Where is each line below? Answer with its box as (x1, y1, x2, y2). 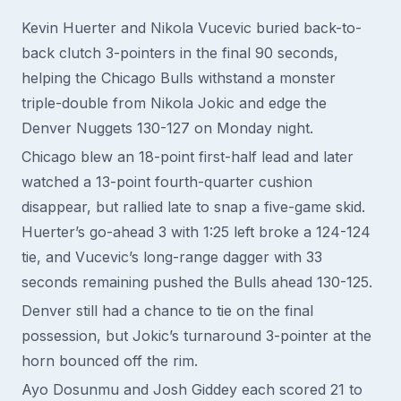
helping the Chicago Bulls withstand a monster (21, 69, 336, 87)
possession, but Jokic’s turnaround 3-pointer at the (21, 327, 371, 345)
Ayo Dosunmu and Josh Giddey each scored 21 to (21, 380, 363, 398)
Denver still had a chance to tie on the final (21, 302, 313, 320)
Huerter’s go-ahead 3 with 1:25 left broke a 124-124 (21, 223, 371, 241)
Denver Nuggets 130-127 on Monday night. (21, 119, 313, 137)
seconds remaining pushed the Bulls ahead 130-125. (21, 273, 372, 291)
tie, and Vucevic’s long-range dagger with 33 (21, 248, 322, 266)
